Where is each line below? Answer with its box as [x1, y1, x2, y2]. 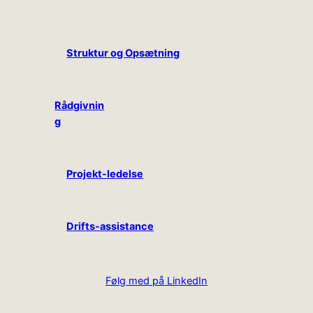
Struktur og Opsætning [66, 46, 180, 59]
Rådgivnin [54, 99, 105, 112]
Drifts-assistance [66, 219, 154, 233]
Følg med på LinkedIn [105, 274, 208, 287]
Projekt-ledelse [66, 167, 144, 180]
